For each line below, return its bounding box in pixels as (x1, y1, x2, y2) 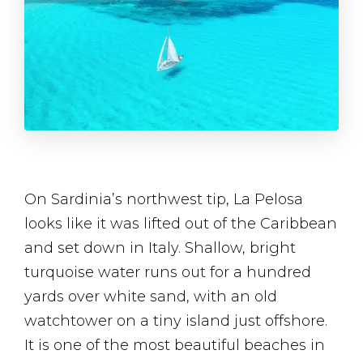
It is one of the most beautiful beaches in (24, 335, 325, 354)
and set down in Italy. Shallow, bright (24, 238, 296, 257)
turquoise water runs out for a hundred (24, 263, 311, 281)
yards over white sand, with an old (24, 287, 277, 305)
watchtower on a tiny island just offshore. (24, 311, 327, 330)
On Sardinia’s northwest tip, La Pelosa (24, 190, 303, 208)
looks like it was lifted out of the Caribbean (24, 214, 337, 233)
